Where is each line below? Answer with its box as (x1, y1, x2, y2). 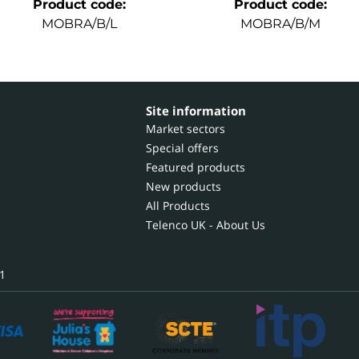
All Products (146, 198, 211, 213)
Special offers (146, 140, 220, 155)
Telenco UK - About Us (146, 217, 266, 232)
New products (146, 179, 222, 194)
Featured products (146, 159, 246, 175)
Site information (146, 103, 247, 119)
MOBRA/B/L (41, 16, 117, 31)
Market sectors (146, 121, 226, 136)
